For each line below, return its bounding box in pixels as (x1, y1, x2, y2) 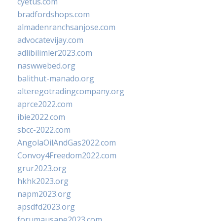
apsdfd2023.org (17, 201, 75, 212)
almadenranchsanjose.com (17, 22, 115, 33)
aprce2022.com (17, 99, 73, 110)
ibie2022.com (17, 111, 65, 122)
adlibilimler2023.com (17, 47, 92, 58)
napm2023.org (17, 188, 71, 199)
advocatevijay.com (17, 35, 83, 45)
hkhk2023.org (17, 176, 69, 186)
